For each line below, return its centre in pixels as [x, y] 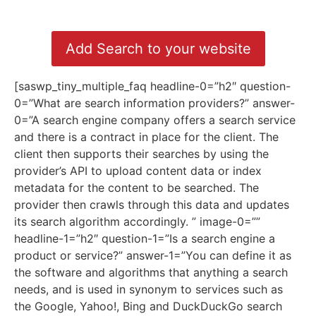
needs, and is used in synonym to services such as [148, 289]
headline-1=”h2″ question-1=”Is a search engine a [145, 238]
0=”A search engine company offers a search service [155, 120]
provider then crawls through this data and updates [152, 204]
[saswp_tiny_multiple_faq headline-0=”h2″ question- [152, 86]
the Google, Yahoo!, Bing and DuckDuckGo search [148, 306]
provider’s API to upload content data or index [138, 170]
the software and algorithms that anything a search [151, 272]
